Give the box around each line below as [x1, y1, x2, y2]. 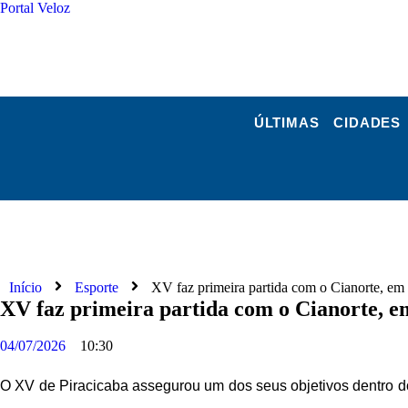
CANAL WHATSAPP [262, 33, 372, 46]
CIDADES [333, 115, 401, 130]
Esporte [75, 280, 118, 296]
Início [9, 280, 42, 296]
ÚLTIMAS [253, 115, 320, 130]
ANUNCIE [167, 33, 221, 46]
